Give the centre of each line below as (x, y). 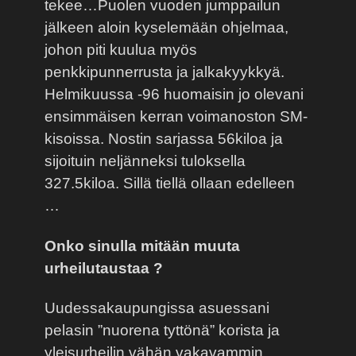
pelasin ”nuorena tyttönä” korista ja (162, 331)
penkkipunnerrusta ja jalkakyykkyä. (164, 72)
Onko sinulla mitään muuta (142, 246)
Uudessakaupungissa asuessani (157, 308)
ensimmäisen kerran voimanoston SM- (176, 116)
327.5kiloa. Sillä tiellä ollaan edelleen (170, 183)
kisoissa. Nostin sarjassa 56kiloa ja (164, 138)
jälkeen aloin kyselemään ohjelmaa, (166, 27)
